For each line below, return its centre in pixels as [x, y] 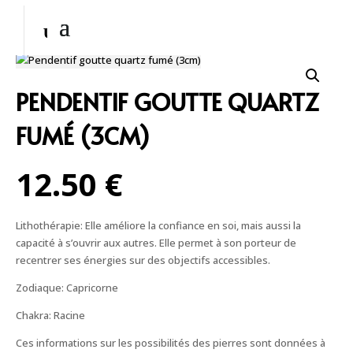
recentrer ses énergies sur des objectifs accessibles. [143, 260]
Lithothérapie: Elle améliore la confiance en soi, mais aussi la [158, 225]
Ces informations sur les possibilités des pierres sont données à [171, 343]
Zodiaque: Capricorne [67, 288]
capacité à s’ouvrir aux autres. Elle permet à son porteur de [156, 243]
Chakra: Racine [50, 315]
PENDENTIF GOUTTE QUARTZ [167, 101]
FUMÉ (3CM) [83, 135]
